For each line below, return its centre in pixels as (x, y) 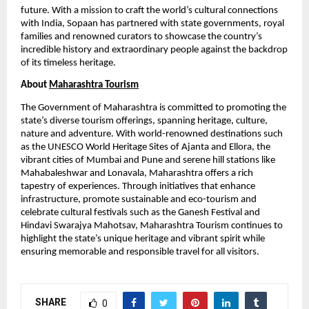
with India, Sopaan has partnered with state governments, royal (152, 24)
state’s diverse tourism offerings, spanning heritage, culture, (144, 121)
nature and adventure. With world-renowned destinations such (152, 134)
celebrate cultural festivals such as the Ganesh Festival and (140, 212)
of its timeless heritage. (68, 63)
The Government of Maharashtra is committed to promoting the (153, 108)
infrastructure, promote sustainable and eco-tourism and (139, 199)
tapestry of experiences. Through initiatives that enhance (138, 186)
